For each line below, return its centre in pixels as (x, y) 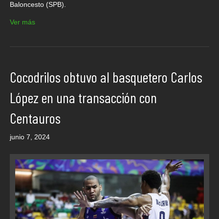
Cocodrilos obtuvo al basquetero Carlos (106, 77)
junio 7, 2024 (30, 137)
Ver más (22, 22)
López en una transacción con (83, 97)
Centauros (35, 118)
